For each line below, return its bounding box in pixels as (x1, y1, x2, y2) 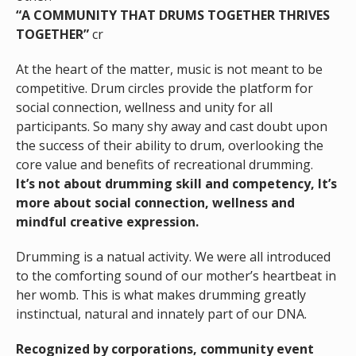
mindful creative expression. (15, 213, 199, 231)
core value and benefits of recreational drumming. (15, 156, 313, 174)
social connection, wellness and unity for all (15, 99, 273, 117)
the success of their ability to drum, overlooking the (15, 137, 323, 155)
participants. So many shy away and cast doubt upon (15, 118, 327, 136)
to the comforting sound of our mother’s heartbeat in (15, 267, 336, 285)
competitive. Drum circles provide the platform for (15, 79, 313, 98)
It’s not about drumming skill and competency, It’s (15, 175, 337, 193)
